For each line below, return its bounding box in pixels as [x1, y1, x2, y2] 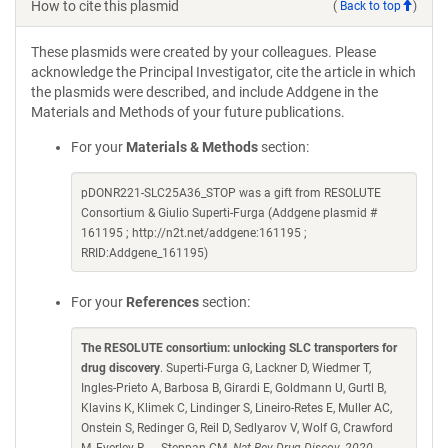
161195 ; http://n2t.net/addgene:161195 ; [81, 226, 307, 240]
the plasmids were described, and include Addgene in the [31, 84, 378, 100]
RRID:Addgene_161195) [81, 246, 208, 260]
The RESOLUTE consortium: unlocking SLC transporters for [81, 341, 397, 355]
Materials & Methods [126, 139, 258, 155]
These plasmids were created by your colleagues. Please [31, 44, 376, 60]
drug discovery [81, 361, 160, 375]
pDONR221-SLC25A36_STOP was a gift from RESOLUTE [81, 186, 381, 200]
